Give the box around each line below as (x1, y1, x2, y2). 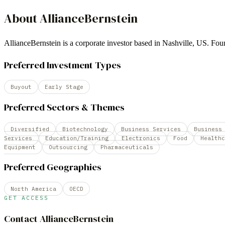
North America (11, 185, 56, 192)
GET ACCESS (4, 193, 49, 201)
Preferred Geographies (4, 161, 101, 174)
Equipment (4, 143, 36, 151)
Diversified (11, 125, 49, 133)
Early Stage (45, 83, 83, 91)
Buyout (11, 83, 32, 91)
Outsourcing (49, 143, 87, 151)
